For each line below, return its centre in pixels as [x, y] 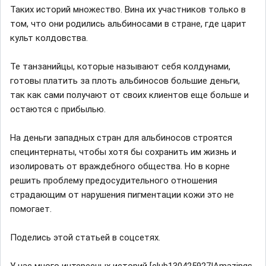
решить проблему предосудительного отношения [114, 180]
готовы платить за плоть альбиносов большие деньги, [125, 80]
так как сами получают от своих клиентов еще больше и [129, 95]
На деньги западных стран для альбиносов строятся [121, 137]
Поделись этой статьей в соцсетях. [85, 237]
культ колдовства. [49, 38]
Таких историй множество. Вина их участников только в [128, 9]
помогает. [31, 209]
